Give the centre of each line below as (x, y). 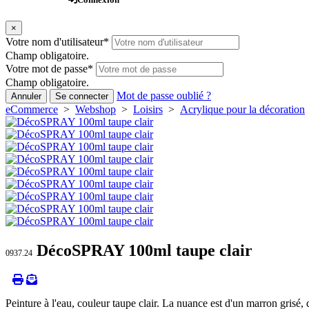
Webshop (96, 110)
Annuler (26, 97)
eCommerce (32, 110)
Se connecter (82, 97)
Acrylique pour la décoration (242, 110)
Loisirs (148, 110)
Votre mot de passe (47, 69)
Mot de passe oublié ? (164, 96)
